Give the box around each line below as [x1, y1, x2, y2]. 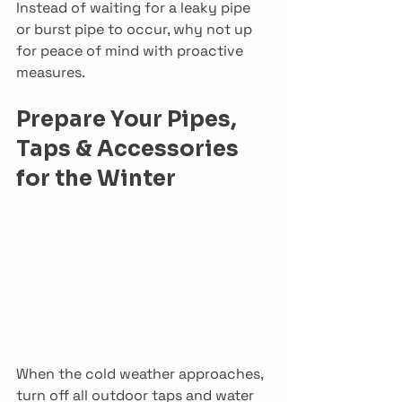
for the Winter [16, 164, 176, 192]
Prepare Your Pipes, [16, 105, 241, 133]
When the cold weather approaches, [16, 364, 267, 384]
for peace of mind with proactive [16, 40, 247, 60]
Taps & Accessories [16, 135, 243, 162]
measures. [16, 62, 85, 82]
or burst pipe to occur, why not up [16, 19, 256, 39]
